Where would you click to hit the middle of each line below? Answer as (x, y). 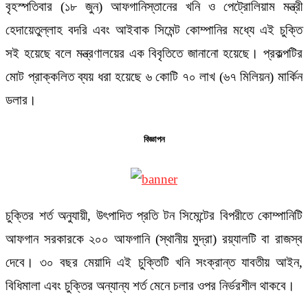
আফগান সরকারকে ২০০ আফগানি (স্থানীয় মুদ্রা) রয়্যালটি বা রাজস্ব (154, 239)
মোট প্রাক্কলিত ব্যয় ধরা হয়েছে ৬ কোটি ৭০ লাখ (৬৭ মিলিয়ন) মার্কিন (154, 76)
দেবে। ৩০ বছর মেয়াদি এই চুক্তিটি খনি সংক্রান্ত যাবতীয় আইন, (154, 263)
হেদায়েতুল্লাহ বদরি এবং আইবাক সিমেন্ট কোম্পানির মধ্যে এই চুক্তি (154, 30)
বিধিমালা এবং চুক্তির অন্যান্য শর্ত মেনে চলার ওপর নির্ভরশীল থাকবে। (150, 286)
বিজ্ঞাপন (154, 140)
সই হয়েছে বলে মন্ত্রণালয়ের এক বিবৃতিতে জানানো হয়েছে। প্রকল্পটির (154, 53)
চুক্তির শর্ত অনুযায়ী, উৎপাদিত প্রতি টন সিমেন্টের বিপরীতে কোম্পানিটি (154, 216)
